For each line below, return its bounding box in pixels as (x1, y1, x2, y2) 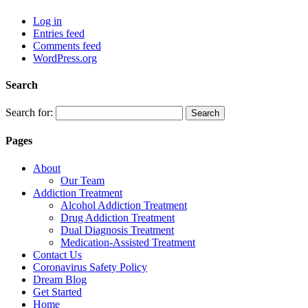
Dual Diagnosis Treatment (60, 223, 174, 236)
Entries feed (33, 27, 85, 39)
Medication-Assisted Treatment (60, 236, 195, 248)
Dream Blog (33, 273, 87, 285)
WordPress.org (33, 52, 97, 64)
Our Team (60, 174, 104, 186)
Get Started (33, 285, 82, 298)
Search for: (5, 107, 53, 119)
